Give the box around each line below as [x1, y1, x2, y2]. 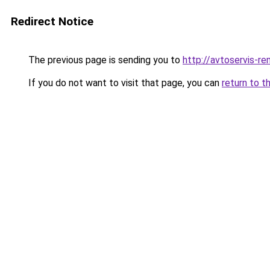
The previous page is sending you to [26, 54, 183, 66]
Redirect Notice [11, 14, 93, 28]
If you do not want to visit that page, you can [26, 77, 222, 89]
